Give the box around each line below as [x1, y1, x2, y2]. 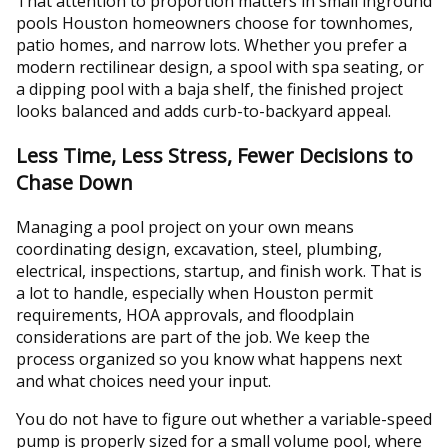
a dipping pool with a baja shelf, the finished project [16, 77, 403, 100]
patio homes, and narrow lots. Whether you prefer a [16, 33, 407, 56]
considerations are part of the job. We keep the [16, 325, 370, 348]
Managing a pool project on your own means [16, 215, 354, 238]
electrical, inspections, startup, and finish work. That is [16, 259, 422, 282]
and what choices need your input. [16, 369, 271, 392]
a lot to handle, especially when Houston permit [16, 281, 373, 304]
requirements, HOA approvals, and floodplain [16, 303, 354, 326]
